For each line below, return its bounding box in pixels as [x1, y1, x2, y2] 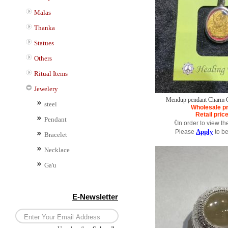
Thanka [34, 24, 55, 32]
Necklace [44, 146, 70, 154]
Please [175, 128, 196, 135]
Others [34, 54, 52, 62]
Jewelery [34, 85, 58, 93]
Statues [34, 39, 54, 47]
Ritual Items [34, 70, 68, 77]
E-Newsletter [72, 192, 118, 201]
